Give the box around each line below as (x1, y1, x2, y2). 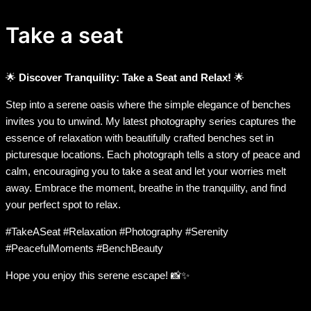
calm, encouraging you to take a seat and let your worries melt (6, 165, 286, 178)
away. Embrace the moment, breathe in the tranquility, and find (6, 182, 286, 194)
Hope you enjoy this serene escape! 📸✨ (6, 269, 190, 282)
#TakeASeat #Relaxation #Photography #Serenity (6, 226, 228, 238)
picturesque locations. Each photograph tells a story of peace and (6, 149, 300, 161)
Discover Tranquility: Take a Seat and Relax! (19, 72, 231, 84)
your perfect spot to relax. (6, 199, 121, 211)
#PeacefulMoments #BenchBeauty (6, 242, 163, 255)
